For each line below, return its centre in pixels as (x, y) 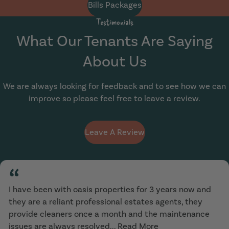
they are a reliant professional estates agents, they (105, 202)
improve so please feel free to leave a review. (114, 98)
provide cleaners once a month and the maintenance (109, 214)
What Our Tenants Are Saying (114, 41)
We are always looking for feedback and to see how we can (114, 86)
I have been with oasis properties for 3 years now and (110, 190)
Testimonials (114, 22)
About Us (114, 61)
